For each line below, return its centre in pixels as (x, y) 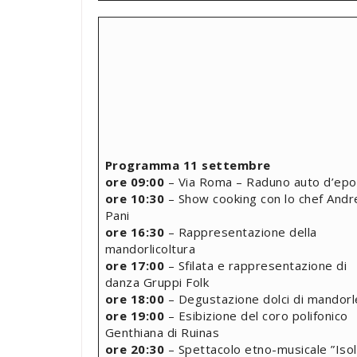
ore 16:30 (134, 231)
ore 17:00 (136, 265)
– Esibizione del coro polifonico (256, 315)
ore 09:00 (134, 181)
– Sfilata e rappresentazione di (257, 265)
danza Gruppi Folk (157, 282)
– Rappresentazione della (241, 231)
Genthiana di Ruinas (162, 332)
